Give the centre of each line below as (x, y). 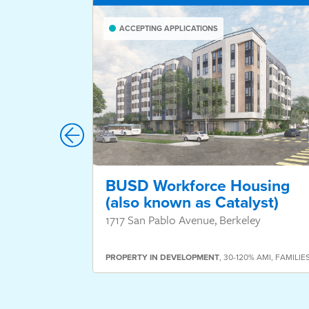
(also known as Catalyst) (192, 202)
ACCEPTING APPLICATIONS (169, 28)
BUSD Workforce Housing (198, 186)
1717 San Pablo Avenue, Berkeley (183, 220)
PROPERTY (127, 257)
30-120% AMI (247, 257)
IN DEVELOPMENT (185, 257)
